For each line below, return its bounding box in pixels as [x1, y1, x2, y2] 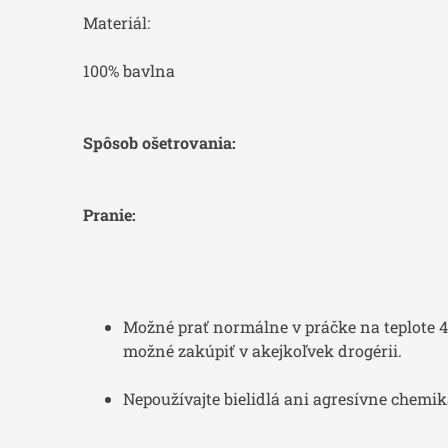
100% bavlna [83, 60, 175, 82]
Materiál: [83, 12, 150, 34]
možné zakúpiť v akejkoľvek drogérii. [123, 340, 402, 362]
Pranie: [83, 204, 136, 226]
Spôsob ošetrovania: [83, 132, 236, 154]
